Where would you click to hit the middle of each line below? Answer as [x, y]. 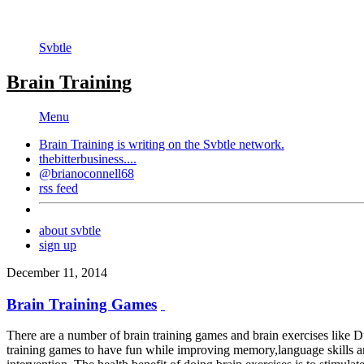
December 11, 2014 [57, 272]
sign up [58, 245]
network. [260, 144]
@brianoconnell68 [87, 173]
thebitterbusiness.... [88, 158]
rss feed [58, 188]
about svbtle [70, 230]
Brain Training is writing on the [121, 144]
